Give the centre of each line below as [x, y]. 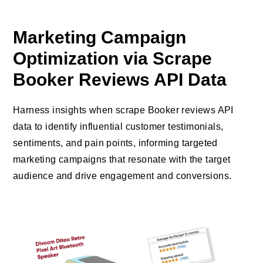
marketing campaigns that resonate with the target [122, 159]
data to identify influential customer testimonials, [118, 126]
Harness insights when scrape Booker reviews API [123, 110]
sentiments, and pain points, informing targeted [115, 143]
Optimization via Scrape [112, 58]
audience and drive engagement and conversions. [122, 176]
